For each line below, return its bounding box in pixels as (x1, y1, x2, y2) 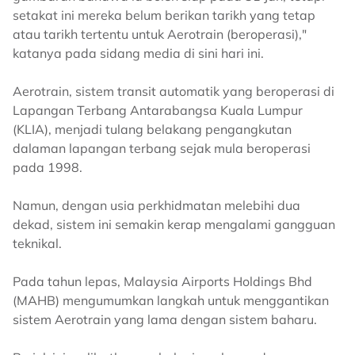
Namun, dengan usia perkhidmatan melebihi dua (13, 197, 300, 214)
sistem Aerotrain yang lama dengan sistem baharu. (13, 311, 317, 328)
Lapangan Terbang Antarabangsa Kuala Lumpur (13, 102, 303, 119)
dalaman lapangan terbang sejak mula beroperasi (13, 140, 311, 157)
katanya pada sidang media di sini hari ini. (13, 45, 264, 62)
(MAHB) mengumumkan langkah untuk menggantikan (13, 292, 329, 309)
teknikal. (13, 235, 62, 252)
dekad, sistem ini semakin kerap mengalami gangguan (13, 216, 335, 233)
